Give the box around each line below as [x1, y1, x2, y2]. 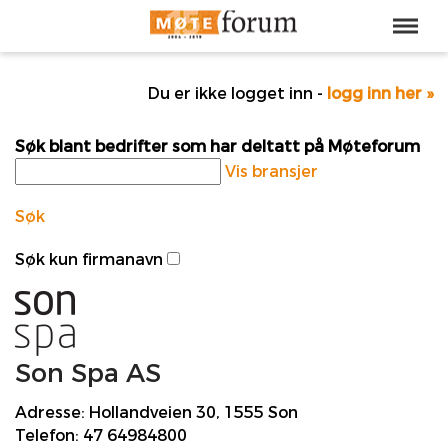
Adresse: [15, 402, 85, 424]
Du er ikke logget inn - [148, 82, 327, 104]
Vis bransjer [225, 160, 318, 182]
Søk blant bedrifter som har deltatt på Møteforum [15, 135, 420, 157]
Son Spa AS [15, 355, 161, 391]
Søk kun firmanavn [15, 248, 163, 270]
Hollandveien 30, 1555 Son [85, 402, 298, 424]
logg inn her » [327, 82, 433, 104]
